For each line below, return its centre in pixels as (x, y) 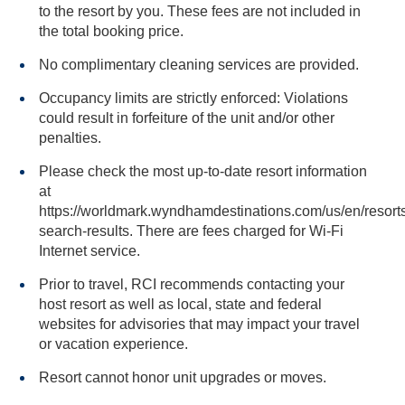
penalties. (70, 138)
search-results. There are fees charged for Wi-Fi (88, 231)
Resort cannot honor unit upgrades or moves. (183, 377)
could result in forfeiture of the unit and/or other (135, 118)
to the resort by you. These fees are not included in (194, 11)
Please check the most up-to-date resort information (203, 171)
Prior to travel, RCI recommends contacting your (192, 284)
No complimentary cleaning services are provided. (199, 65)
